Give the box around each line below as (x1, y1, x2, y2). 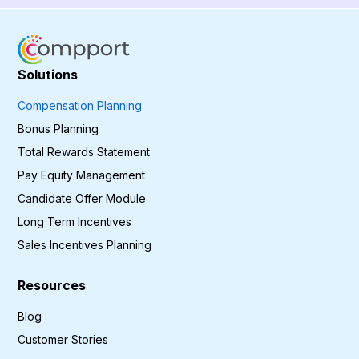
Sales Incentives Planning (18, 237, 152, 252)
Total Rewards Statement (18, 144, 151, 159)
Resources (18, 276, 87, 293)
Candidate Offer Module (18, 191, 147, 205)
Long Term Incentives (18, 214, 132, 228)
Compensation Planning (18, 98, 143, 112)
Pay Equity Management (18, 167, 146, 182)
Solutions (18, 66, 79, 83)
